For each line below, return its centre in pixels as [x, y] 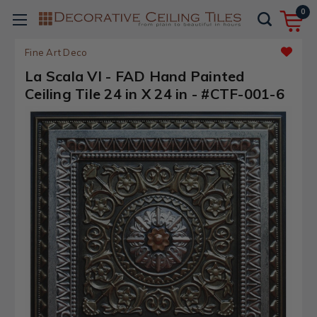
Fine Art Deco [56, 52]
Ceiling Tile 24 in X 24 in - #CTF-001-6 [155, 94]
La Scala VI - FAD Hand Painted [135, 76]
